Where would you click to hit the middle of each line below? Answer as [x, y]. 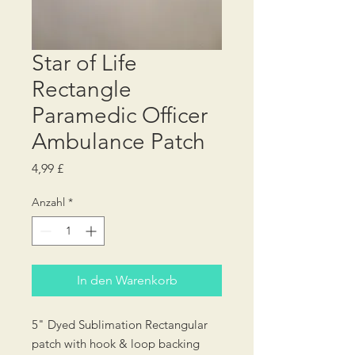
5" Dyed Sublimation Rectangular [120, 324]
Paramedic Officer [120, 115]
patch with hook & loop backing [116, 344]
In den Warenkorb [127, 280]
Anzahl [48, 202]
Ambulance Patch [118, 141]
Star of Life [84, 63]
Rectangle [82, 89]
